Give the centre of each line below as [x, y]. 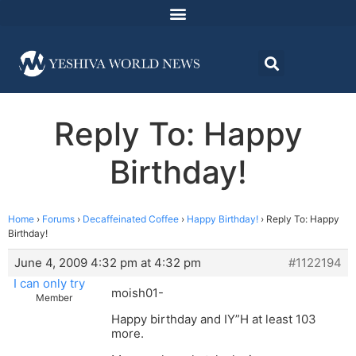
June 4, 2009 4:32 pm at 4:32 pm [108, 263]
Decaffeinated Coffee [131, 219]
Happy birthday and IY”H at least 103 [214, 319]
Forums [58, 219]
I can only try [49, 284]
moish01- [137, 293]
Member [54, 298]
